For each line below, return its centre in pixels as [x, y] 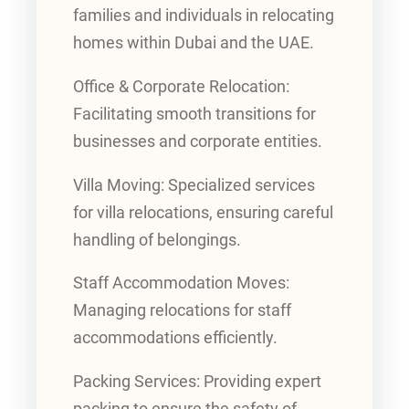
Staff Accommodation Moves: [181, 283]
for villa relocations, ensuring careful [203, 212]
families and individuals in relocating [204, 16]
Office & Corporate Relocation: [181, 87]
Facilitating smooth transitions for [194, 115]
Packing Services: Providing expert [197, 381]
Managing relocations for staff [182, 311]
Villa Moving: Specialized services [194, 185]
